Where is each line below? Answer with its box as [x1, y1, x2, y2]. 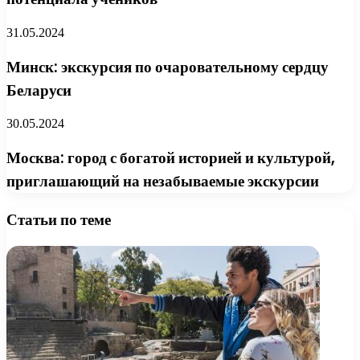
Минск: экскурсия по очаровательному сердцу [6, 55, 329, 78]
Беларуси [6, 79, 72, 101]
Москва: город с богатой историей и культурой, [6, 147, 335, 169]
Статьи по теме [6, 208, 111, 231]
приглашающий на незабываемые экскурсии [6, 170, 319, 192]
